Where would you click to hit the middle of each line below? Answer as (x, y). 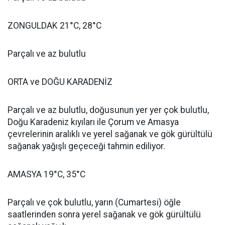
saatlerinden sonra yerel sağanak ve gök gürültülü (104, 214)
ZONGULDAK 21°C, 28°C (54, 26)
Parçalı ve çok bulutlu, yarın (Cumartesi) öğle (94, 202)
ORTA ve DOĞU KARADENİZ (60, 82)
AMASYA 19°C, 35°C (46, 174)
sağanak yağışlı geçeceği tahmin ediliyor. (86, 146)
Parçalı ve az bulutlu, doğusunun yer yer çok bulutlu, (108, 110)
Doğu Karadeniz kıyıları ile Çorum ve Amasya (93, 122)
